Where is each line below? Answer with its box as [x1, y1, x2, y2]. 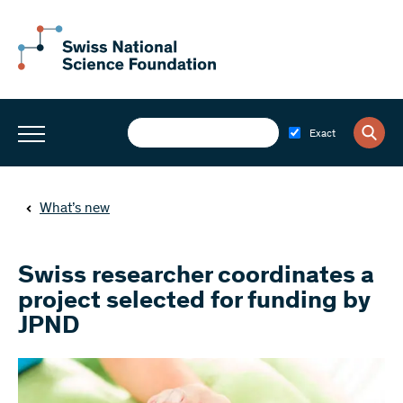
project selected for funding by [18, 290, 371, 315]
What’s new [40, 201, 110, 216]
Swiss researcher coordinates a [18, 264, 374, 290]
